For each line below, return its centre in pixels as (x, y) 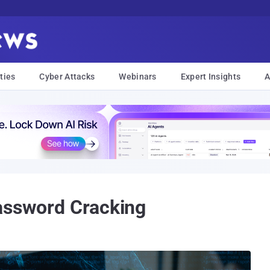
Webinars (138, 77)
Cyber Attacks (67, 77)
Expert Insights (211, 77)
